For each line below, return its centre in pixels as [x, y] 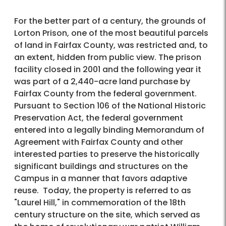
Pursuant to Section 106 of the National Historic [110, 106]
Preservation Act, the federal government [99, 118]
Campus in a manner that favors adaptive [101, 179]
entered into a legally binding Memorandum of [109, 130]
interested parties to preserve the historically [107, 154]
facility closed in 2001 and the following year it [108, 70]
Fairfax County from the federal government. [105, 94]
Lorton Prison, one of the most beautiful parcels [111, 33]
